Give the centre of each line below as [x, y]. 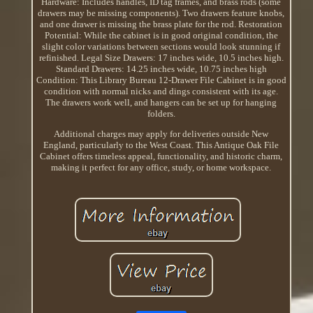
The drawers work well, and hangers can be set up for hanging [161, 102]
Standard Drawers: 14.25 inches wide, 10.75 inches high [161, 68]
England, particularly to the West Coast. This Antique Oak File [161, 145]
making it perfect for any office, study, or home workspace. [161, 167]
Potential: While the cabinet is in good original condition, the [161, 35]
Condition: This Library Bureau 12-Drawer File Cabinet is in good [161, 80]
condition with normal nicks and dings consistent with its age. [161, 91]
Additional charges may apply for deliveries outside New [161, 133]
